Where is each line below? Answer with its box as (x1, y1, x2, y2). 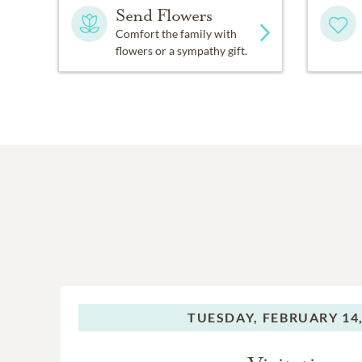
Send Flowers (116, 5, 213, 27)
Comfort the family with (116, 27, 237, 41)
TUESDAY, (187, 309, 259, 326)
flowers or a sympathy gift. (116, 44, 247, 58)
